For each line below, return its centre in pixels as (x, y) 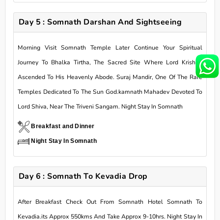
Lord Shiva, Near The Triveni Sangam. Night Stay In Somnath (100, 106)
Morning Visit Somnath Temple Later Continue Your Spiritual (110, 47)
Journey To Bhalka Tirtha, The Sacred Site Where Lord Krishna (110, 62)
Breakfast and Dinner (63, 126)
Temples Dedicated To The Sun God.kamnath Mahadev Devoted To (110, 92)
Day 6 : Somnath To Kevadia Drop (83, 176)
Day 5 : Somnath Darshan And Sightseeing (100, 22)
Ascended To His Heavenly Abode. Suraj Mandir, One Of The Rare (110, 77)
